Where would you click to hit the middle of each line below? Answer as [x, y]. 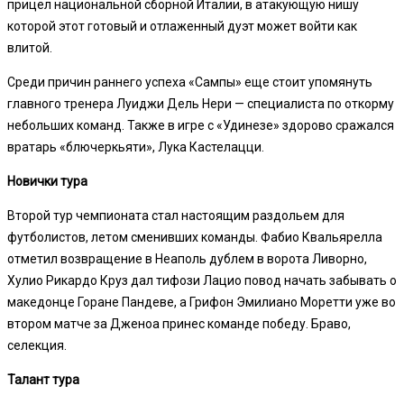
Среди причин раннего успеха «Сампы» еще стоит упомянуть [190, 82]
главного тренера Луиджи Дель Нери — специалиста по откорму [201, 103]
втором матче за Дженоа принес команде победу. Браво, [179, 323]
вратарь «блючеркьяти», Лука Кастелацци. [136, 147]
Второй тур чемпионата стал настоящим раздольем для [176, 215]
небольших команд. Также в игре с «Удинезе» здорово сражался [201, 125]
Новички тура [47, 181]
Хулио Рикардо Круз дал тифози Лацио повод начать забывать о [202, 280]
